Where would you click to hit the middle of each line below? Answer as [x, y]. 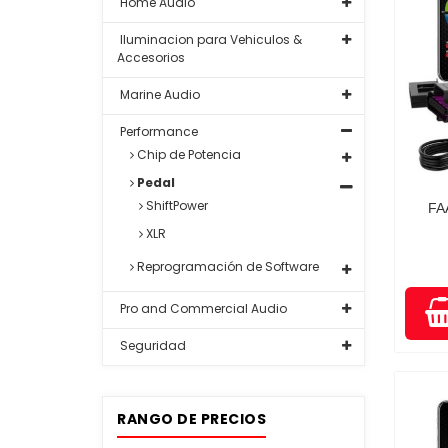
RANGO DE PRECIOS [191, 419]
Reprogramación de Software [226, 266]
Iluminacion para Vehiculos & [209, 39]
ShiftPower [175, 205]
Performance [157, 131]
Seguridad [151, 345]
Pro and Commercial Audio [202, 308]
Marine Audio [158, 94]
